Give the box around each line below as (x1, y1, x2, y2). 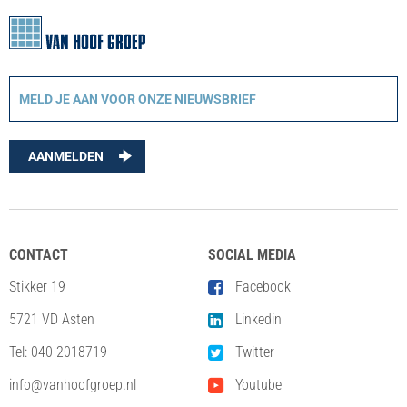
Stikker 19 (9, 278, 65, 296)
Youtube (235, 376, 282, 394)
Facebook (235, 278, 291, 296)
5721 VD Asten (9, 311, 94, 329)
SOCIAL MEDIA (208, 246, 296, 264)
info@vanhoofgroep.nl (9, 376, 136, 394)
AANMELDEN (28, 149, 104, 164)
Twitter (235, 343, 274, 362)
